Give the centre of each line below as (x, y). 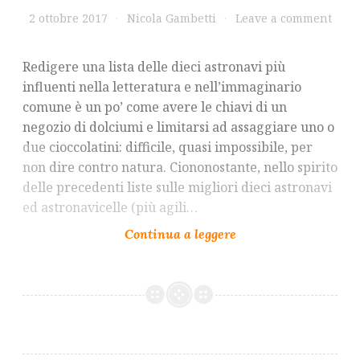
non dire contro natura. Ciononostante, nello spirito (180, 167)
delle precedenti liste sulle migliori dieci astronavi (177, 187)
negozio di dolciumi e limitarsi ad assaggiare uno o (178, 127)
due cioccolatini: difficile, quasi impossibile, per (168, 147)
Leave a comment (283, 18)
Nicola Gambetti (171, 18)
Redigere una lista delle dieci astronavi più (154, 66)
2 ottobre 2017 (68, 18)
